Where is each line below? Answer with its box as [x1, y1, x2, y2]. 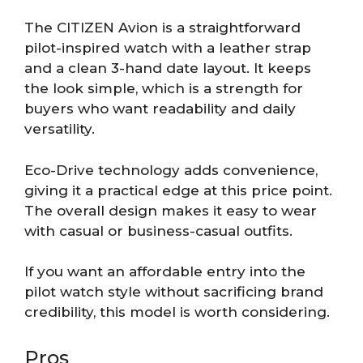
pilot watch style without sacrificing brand [24, 284, 323, 301]
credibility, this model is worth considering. [24, 304, 330, 321]
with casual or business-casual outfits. [24, 222, 293, 239]
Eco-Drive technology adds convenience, [24, 161, 318, 178]
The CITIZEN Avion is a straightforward [24, 19, 301, 36]
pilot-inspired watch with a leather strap [24, 40, 311, 57]
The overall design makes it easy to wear [24, 202, 317, 219]
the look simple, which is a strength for [24, 80, 303, 97]
